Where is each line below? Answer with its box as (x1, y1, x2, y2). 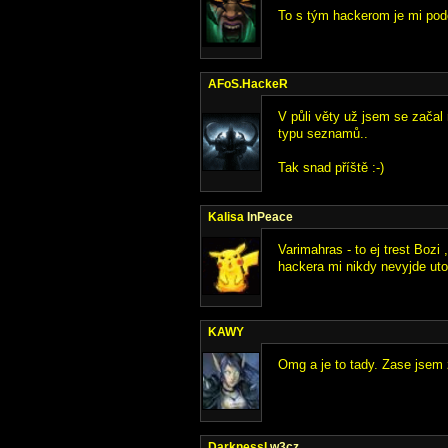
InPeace (247, 210, 293, 224)
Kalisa (208, 210, 247, 224)
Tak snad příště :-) (278, 160, 384, 175)
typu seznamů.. (278, 126, 368, 141)
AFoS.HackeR (208, 77, 288, 91)
